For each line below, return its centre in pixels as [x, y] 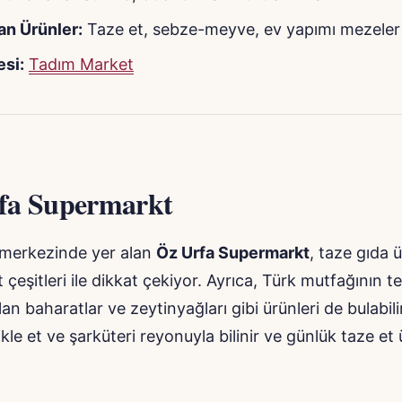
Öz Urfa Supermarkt [233, 253]
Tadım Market [81, 65]
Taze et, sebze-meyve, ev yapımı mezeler [241, 30]
